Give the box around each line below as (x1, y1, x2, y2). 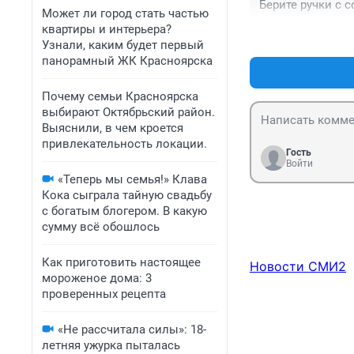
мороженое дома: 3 (42, 271, 152, 285)
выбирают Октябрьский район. (42, 105, 215, 119)
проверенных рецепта (42, 287, 166, 301)
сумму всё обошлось (42, 220, 160, 234)
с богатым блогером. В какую (42, 204, 207, 218)
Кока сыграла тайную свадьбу (42, 188, 212, 202)
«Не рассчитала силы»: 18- (58, 322, 206, 337)
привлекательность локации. (42, 137, 207, 151)
